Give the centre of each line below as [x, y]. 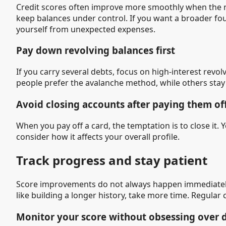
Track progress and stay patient [112, 160]
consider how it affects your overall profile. [98, 136]
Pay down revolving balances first [96, 50]
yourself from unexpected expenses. [86, 29]
